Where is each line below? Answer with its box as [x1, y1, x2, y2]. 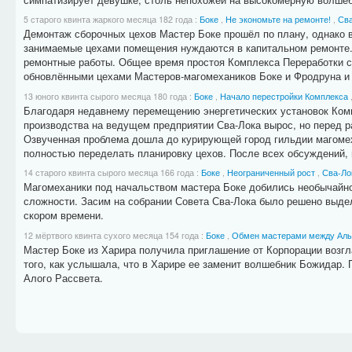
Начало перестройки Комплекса [219, 90, 348, 102]
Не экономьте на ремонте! [225, 13, 331, 26]
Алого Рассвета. [23, 269, 103, 285]
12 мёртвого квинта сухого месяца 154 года [23, 229, 201, 241]
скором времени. [23, 207, 104, 223]
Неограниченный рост [226, 167, 315, 179]
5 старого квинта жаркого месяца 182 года [23, 13, 195, 26]
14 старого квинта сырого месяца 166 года [23, 167, 196, 179]
